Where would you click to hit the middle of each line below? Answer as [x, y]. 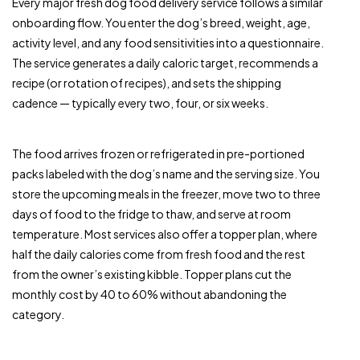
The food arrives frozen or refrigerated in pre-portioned [158, 153]
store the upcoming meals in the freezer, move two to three [166, 194]
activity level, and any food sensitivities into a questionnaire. [168, 43]
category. [38, 314]
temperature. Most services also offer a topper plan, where [165, 234]
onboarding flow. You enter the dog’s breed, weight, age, [161, 22]
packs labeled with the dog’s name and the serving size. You [166, 174]
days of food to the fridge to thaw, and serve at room [151, 214]
